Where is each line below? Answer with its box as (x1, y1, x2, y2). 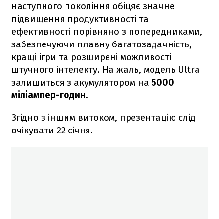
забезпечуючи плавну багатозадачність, (11, 38, 192, 50)
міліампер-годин (11, 89, 86, 101)
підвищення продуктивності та (11, 13, 149, 24)
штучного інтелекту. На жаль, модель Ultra (11, 64, 200, 75)
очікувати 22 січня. (11, 124, 93, 136)
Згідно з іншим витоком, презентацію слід (11, 111, 196, 123)
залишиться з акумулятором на (11, 76, 152, 88)
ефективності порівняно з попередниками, (11, 25, 202, 37)
